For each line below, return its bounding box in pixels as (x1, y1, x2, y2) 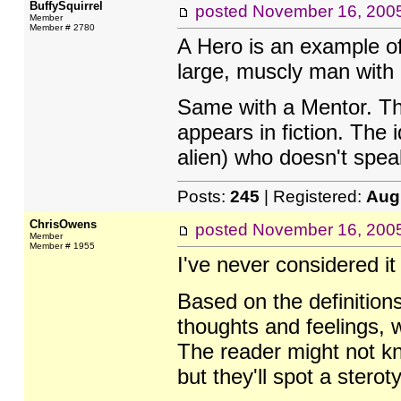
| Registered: (259, 187, 366, 206)
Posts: (176, 187, 230, 206)
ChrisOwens (29, 218, 97, 231)
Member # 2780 (29, 22, 95, 32)
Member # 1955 (29, 241, 95, 251)
